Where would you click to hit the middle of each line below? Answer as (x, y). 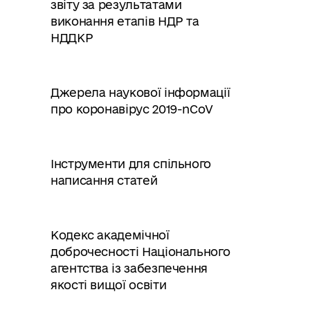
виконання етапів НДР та (125, 21)
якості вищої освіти (109, 285)
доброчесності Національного (140, 252)
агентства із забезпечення (129, 268)
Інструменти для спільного (131, 164)
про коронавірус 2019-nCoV (132, 109)
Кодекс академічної (110, 235)
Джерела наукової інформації (140, 92)
